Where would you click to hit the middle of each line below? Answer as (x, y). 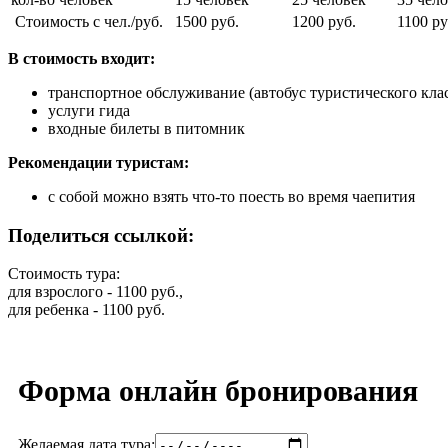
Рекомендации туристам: (98, 162)
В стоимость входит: (81, 58)
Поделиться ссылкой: (101, 235)
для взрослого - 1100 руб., (95, 292)
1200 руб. (324, 21)
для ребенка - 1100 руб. (86, 310)
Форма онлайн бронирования (218, 391)
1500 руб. (207, 21)
